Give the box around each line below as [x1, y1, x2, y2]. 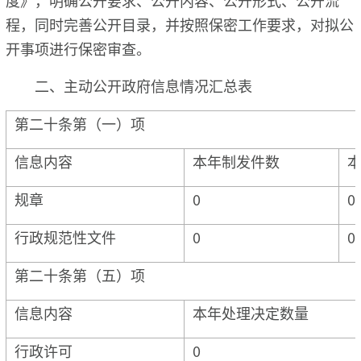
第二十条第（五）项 [15, 263, 145, 285]
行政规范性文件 [15, 226, 116, 247]
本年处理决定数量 [193, 301, 309, 323]
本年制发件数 [193, 150, 280, 172]
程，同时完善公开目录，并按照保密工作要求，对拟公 [6, 13, 354, 35]
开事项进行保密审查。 [6, 37, 151, 59]
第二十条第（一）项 [15, 112, 145, 134]
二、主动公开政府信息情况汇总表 [35, 74, 252, 96]
